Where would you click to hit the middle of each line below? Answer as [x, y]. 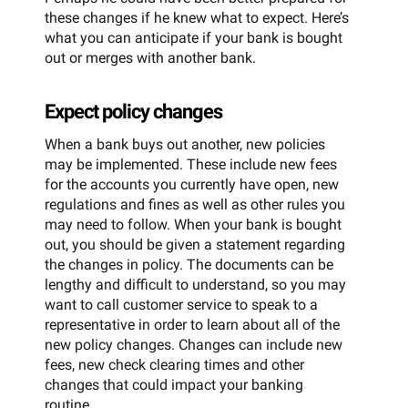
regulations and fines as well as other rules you [195, 205]
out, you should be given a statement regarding [195, 245]
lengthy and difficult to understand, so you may [195, 285]
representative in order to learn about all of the [192, 325]
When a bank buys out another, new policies [185, 145]
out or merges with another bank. [150, 57]
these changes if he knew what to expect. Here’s [197, 17]
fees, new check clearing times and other [174, 365]
